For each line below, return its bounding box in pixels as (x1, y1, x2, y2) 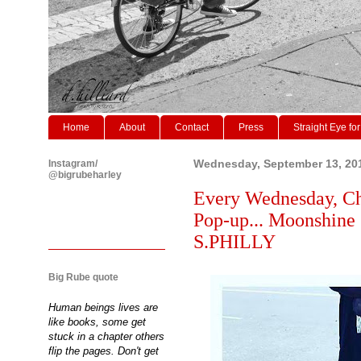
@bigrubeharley (48, 168, 122, 180)
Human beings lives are (48, 301, 158, 313)
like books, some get (48, 315, 146, 328)
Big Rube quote (48, 271, 118, 283)
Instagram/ (48, 157, 98, 169)
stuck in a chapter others (48, 330, 164, 342)
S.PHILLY (193, 230, 276, 252)
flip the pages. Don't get (48, 344, 159, 357)
